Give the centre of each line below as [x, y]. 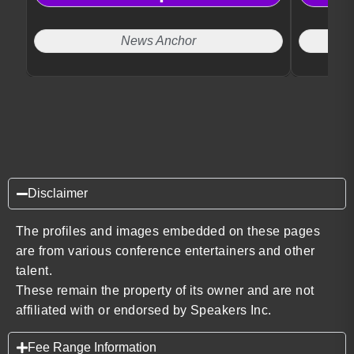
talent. [34, 271]
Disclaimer [58, 194]
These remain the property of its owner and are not [165, 291]
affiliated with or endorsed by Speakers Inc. [144, 311]
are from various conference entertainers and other [166, 251]
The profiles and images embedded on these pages [168, 232]
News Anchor [158, 41]
